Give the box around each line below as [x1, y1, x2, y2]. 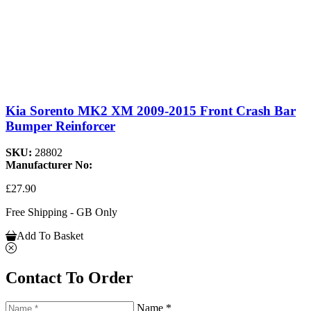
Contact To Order [6, 269, 133, 287]
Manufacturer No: [6, 159, 92, 171]
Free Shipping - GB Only [6, 206, 117, 219]
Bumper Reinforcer [6, 118, 115, 133]
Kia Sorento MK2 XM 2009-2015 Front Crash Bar [6, 103, 296, 118]
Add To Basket [17, 230, 83, 242]
